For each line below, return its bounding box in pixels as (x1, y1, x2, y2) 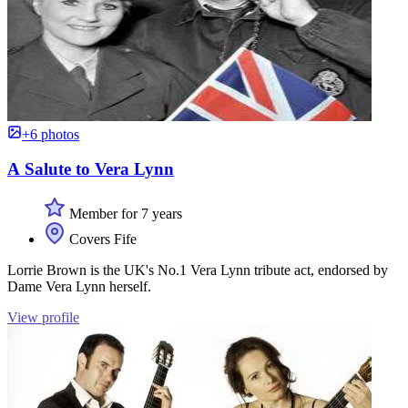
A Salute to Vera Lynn (7, 159, 174, 179)
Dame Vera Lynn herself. (7, 278, 151, 294)
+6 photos (22, 126, 79, 142)
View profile (7, 309, 79, 325)
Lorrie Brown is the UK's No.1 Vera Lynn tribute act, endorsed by (7, 261, 388, 278)
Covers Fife (66, 230, 137, 247)
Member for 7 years (66, 205, 182, 221)
